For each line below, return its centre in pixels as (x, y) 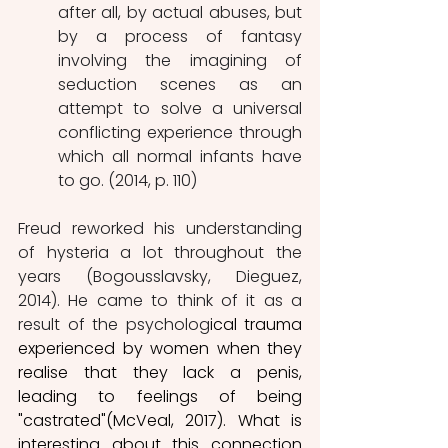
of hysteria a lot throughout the (160, 252)
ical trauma (255, 324)
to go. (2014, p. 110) (127, 180)
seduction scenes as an (180, 84)
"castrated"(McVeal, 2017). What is (160, 420)
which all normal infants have (180, 156)
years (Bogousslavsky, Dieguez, (160, 276)
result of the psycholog (114, 324)
